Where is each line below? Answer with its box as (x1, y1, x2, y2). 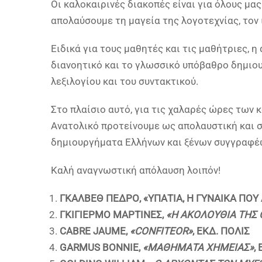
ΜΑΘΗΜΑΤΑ (147, 242, 204, 253)
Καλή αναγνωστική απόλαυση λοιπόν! (51, 164, 220, 176)
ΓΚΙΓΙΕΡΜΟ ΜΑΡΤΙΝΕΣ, (60, 209, 166, 220)
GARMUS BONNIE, (60, 242, 143, 253)
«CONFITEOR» (130, 225, 192, 237)
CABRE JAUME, (60, 225, 130, 237)
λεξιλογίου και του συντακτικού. (51, 75, 198, 87)
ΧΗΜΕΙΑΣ (206, 242, 249, 253)
